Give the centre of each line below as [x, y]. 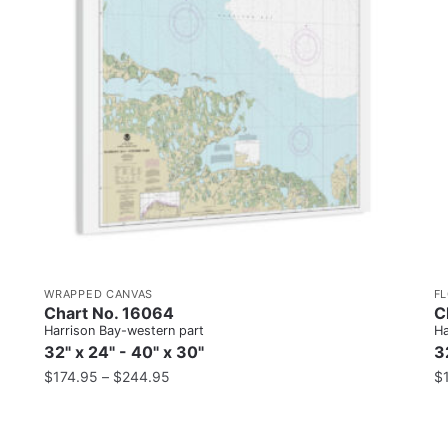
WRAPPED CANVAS [99, 293]
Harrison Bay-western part [124, 330]
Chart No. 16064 [109, 312]
